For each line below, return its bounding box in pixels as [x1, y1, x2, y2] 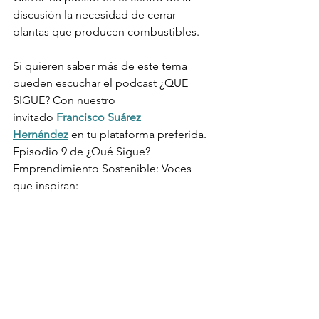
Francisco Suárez [56, 110, 144, 125]
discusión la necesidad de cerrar [13, 8, 179, 22]
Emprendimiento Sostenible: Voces [13, 162, 194, 176]
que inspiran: [13, 179, 81, 193]
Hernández [13, 127, 68, 142]
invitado [13, 110, 56, 125]
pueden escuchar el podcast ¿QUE [13, 76, 191, 90]
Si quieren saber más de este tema [13, 59, 190, 73]
